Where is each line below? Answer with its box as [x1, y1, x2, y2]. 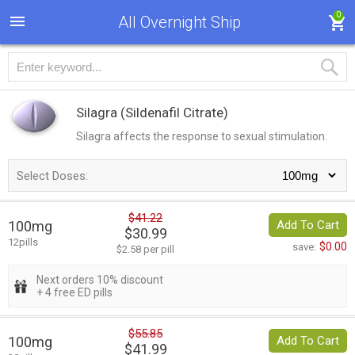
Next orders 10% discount [36, 273, 163, 287]
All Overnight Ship [117, 13, 241, 32]
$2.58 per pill [116, 243, 174, 256]
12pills [8, 236, 38, 249]
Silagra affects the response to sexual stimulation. [76, 130, 327, 143]
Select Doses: [17, 169, 88, 184]
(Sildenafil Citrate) [120, 105, 228, 120]
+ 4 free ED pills [36, 286, 113, 300]
